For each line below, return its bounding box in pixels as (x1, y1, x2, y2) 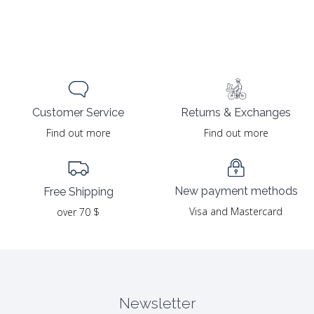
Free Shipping (43, 184, 114, 198)
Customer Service (32, 106, 124, 120)
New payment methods (174, 184, 298, 198)
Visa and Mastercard (189, 204, 282, 218)
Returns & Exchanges (181, 105, 291, 119)
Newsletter (118, 294, 196, 312)
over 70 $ (57, 205, 100, 219)
